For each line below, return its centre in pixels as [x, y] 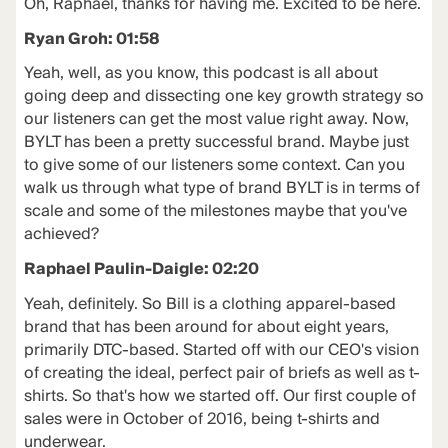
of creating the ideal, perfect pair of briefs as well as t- [221, 373]
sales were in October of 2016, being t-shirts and [201, 419]
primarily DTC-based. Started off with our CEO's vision [221, 350]
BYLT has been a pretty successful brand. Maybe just [216, 143]
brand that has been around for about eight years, [206, 327]
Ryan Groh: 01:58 [91, 39]
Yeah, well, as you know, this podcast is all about [200, 74]
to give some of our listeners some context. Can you [214, 166]
